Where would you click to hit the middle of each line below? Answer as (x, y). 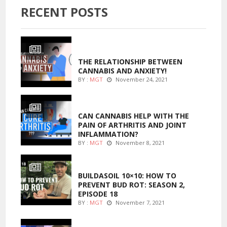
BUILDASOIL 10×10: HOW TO (127, 175)
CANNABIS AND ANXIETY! (122, 71)
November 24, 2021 (141, 80)
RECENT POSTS (64, 12)
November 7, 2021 (139, 202)
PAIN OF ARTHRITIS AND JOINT (132, 125)
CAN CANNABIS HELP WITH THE (134, 116)
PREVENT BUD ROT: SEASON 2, (131, 184)
